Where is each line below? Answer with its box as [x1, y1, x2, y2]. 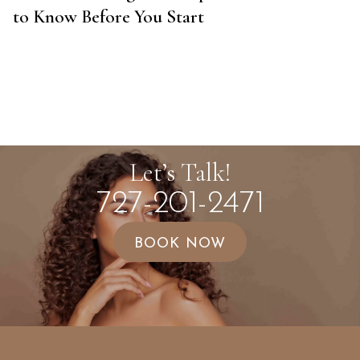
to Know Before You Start [13, 6, 204, 29]
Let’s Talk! [129, 157, 231, 189]
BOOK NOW [134, 235, 226, 252]
